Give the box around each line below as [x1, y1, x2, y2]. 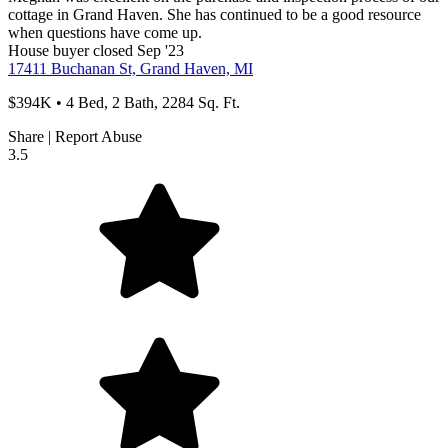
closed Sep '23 [89, 42, 184, 60]
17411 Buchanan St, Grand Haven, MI [8, 60, 253, 78]
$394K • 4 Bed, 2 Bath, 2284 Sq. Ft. [8, 94, 240, 112]
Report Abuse [55, 128, 142, 146]
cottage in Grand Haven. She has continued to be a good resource [8, 6, 421, 24]
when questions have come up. [8, 24, 202, 42]
